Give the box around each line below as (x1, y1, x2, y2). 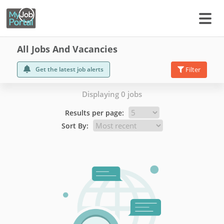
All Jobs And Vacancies (17, 43, 117, 55)
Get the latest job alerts (35, 65, 103, 73)
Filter (184, 65, 200, 74)
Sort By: (61, 121, 88, 130)
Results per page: (64, 108, 124, 117)
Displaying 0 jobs (82, 89, 142, 99)
